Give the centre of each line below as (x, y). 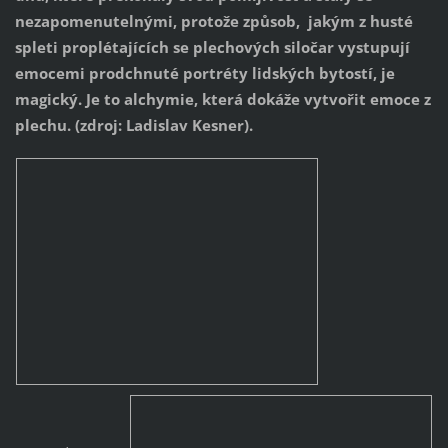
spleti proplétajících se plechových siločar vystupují (212, 47)
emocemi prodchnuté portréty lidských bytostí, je (204, 73)
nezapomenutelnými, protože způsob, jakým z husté (213, 21)
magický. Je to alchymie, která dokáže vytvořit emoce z (222, 99)
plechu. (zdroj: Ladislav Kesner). (133, 125)
